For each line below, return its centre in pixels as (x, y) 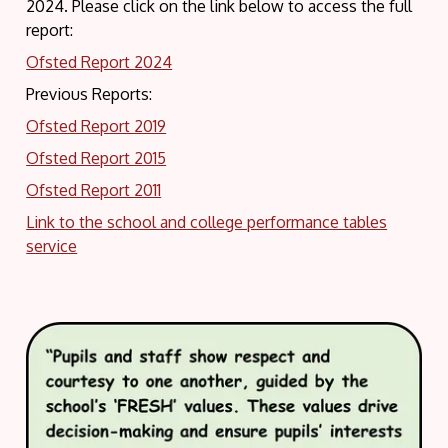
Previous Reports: (89, 93)
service (52, 245)
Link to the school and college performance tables (207, 221)
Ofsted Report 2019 (96, 125)
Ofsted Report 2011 (94, 189)
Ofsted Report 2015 (96, 157)
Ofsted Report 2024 (99, 61)
